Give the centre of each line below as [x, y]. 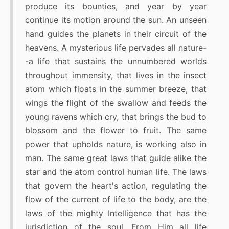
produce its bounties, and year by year [116, 6]
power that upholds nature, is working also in [116, 144]
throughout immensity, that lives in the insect [116, 75]
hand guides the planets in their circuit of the [116, 34]
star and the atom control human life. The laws [116, 172]
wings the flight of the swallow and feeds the [116, 103]
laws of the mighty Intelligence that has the [116, 213]
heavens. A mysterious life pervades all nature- [116, 48]
